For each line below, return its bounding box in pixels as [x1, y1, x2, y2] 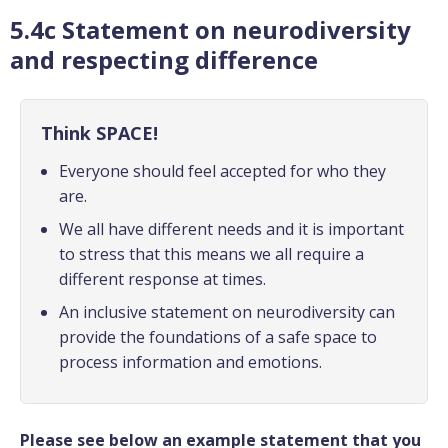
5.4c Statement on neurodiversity [10, 12, 411, 46]
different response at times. [59, 267, 266, 290]
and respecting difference [10, 42, 318, 76]
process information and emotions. [59, 350, 322, 373]
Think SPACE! [41, 120, 158, 145]
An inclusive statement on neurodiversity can [59, 300, 395, 323]
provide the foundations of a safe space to [59, 325, 377, 348]
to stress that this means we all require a [59, 242, 364, 265]
